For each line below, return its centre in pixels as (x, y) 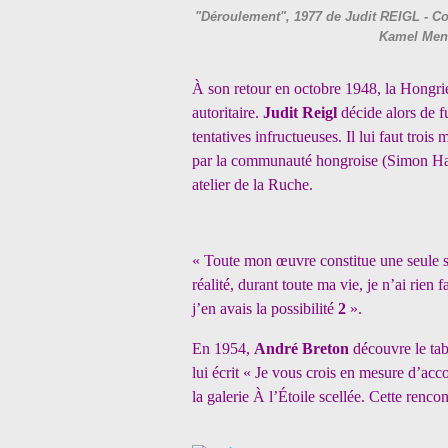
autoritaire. (227, 112)
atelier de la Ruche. (252, 184)
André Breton (301, 348)
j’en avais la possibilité (263, 308)
